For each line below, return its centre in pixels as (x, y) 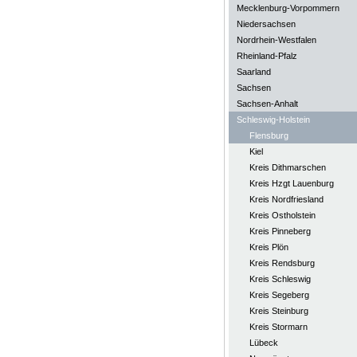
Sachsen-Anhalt (267, 104)
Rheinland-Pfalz (267, 56)
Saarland (253, 72)
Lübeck (263, 343)
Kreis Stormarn (278, 327)
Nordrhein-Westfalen (276, 40)
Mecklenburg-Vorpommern (288, 8)
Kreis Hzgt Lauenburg (291, 183)
